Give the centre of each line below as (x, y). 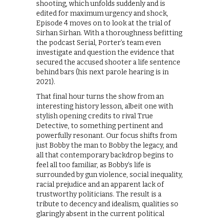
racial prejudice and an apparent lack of (100, 184)
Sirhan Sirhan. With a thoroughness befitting (109, 33)
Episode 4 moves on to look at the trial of (103, 23)
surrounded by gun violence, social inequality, (109, 175)
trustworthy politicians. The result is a (99, 194)
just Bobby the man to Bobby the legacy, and (107, 145)
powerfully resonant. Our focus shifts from (107, 135)
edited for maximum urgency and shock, (102, 13)
